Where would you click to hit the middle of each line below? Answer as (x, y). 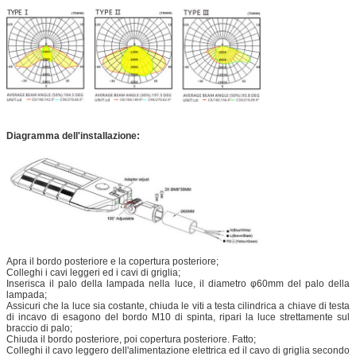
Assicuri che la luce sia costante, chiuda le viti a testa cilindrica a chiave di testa (178, 306)
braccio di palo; (39, 329)
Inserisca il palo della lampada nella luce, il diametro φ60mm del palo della (178, 284)
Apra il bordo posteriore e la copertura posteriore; (112, 262)
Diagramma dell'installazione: (73, 135)
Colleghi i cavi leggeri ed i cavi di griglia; (93, 273)
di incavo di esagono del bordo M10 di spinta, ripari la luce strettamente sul (178, 317)
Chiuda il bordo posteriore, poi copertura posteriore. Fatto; (131, 340)
